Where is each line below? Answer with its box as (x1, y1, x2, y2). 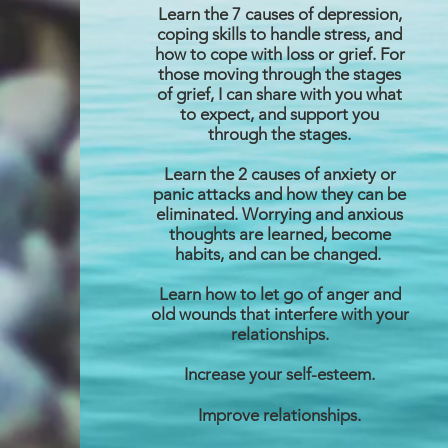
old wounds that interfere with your (150, 304, 409, 324)
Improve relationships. (198, 405, 362, 425)
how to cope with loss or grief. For (154, 44, 405, 64)
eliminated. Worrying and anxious (156, 204, 404, 224)
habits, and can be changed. (174, 244, 385, 264)
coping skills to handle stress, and (157, 24, 403, 44)
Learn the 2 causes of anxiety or (163, 164, 396, 184)
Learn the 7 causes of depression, (157, 4, 402, 24)
